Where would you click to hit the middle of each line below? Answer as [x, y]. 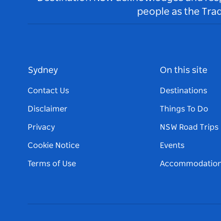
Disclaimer [48, 109]
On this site [184, 71]
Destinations [184, 91]
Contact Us [48, 91]
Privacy [41, 128]
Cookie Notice [54, 146]
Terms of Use [52, 164]
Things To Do [184, 109]
